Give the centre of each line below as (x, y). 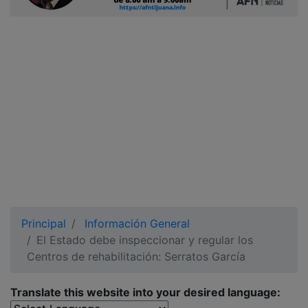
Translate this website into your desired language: (145, 292)
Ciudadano (51, 10)
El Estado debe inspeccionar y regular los (145, 240)
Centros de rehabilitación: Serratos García (136, 256)
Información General (137, 223)
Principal (44, 223)
